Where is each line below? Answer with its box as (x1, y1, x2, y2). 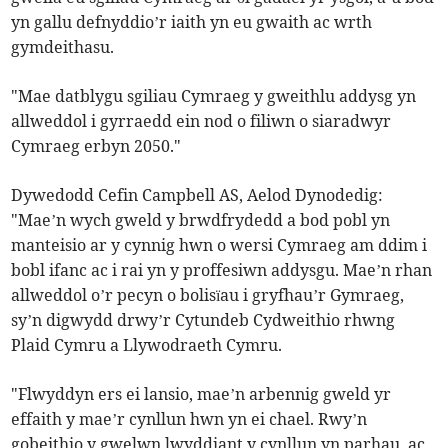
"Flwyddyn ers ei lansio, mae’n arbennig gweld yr (11, 384, 392, 405)
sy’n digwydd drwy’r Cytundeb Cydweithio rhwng (11, 310, 396, 331)
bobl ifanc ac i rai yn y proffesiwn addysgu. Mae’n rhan (11, 260, 433, 281)
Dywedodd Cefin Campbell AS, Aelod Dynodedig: (11, 185, 384, 206)
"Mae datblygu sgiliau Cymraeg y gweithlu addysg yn (11, 86, 417, 107)
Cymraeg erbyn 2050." (11, 136, 182, 157)
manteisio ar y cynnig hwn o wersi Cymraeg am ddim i (11, 235, 428, 256)
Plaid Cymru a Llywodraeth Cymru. (11, 335, 283, 356)
